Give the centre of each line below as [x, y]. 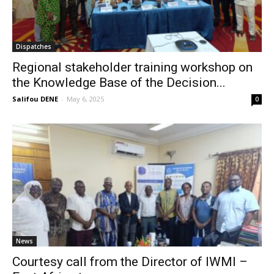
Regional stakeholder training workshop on [132, 67]
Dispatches [34, 46]
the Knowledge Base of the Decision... [119, 82]
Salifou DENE [35, 98]
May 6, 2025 [85, 98]
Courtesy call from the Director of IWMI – [130, 262]
